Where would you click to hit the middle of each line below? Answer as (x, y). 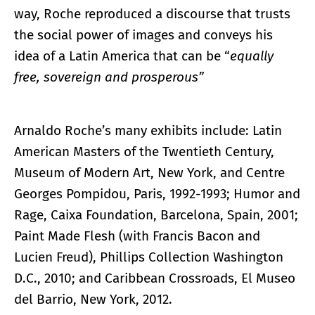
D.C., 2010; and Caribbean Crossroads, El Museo (155, 278)
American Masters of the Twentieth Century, (144, 151)
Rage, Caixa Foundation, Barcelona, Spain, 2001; (156, 214)
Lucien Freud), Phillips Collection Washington (149, 257)
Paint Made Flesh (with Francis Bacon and (137, 236)
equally (252, 56)
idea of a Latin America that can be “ (122, 56)
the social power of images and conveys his (143, 34)
